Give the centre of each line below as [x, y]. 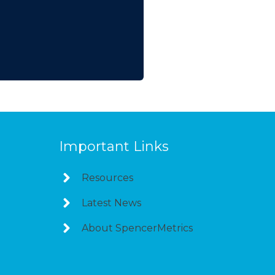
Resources [107, 177]
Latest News [111, 203]
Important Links [114, 146]
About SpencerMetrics [137, 228]
